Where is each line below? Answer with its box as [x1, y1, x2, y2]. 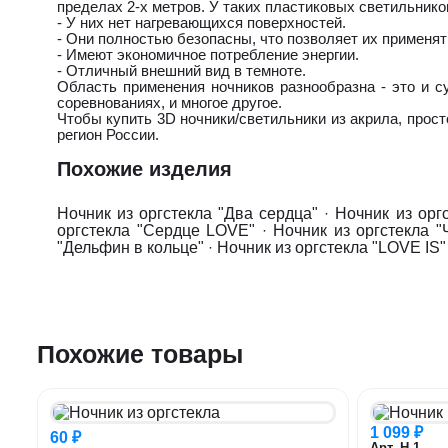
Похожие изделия [57, 157, 232, 180]
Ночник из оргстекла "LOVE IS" [217, 238, 446, 256]
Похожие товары [37, 339, 243, 368]
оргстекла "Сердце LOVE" [57, 221, 256, 239]
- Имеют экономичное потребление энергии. [57, 45, 359, 63]
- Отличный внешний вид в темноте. [57, 61, 306, 79]
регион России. [57, 125, 159, 143]
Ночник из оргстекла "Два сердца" [57, 204, 319, 222]
